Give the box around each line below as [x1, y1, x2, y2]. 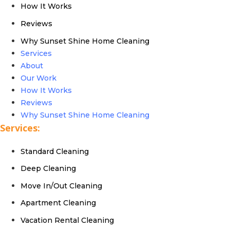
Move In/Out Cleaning [21, 181, 102, 190]
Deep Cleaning [21, 164, 76, 174]
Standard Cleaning [21, 146, 89, 156]
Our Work [21, 73, 56, 83]
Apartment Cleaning [21, 198, 96, 208]
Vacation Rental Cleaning [21, 215, 114, 225]
